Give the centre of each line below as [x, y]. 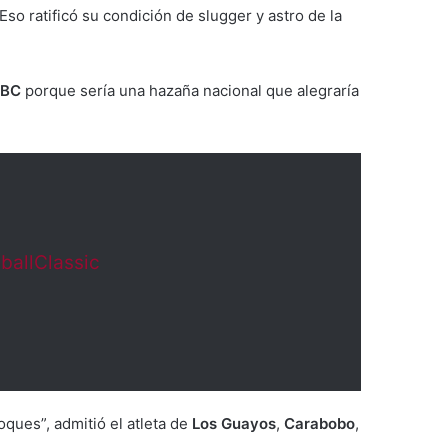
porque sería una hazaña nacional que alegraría [190, 90]
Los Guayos [234, 423]
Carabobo [319, 423]
